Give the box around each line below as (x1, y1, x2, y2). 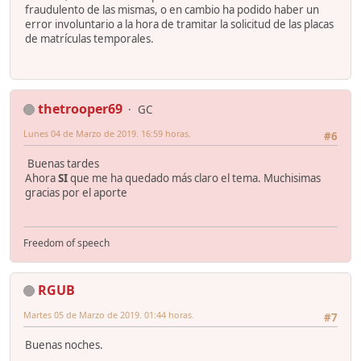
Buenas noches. (25, 338, 103, 353)
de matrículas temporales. (25, 31, 154, 46)
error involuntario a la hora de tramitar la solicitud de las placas (25, 16, 334, 31)
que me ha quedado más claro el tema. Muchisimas (68, 171, 321, 186)
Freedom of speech (23, 235, 110, 250)
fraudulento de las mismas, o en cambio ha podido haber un (25, 2, 319, 17)
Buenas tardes (25, 156, 99, 172)
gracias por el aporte (25, 185, 127, 201)
